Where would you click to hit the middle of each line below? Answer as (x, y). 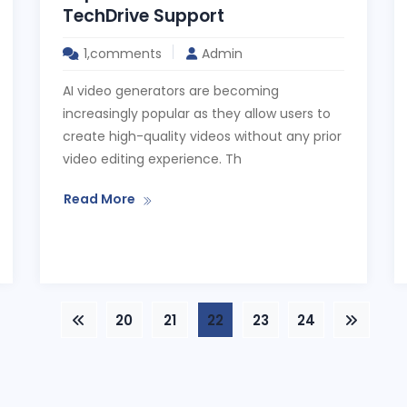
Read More (99, 199)
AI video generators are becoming (171, 91)
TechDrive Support (144, 16)
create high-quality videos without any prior (202, 136)
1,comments (123, 54)
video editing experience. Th (152, 159)
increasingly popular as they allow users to (197, 114)
